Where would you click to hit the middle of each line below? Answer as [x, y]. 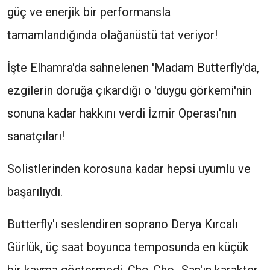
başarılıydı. [35, 192]
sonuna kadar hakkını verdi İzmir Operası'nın [122, 113]
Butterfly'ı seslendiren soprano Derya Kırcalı [123, 224]
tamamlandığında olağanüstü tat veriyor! [112, 35]
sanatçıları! [36, 136]
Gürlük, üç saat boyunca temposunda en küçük [128, 247]
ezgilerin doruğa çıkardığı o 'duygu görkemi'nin [129, 90]
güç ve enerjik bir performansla [89, 12]
